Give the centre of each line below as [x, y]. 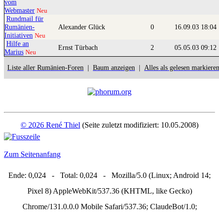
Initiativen [19, 35]
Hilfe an [18, 44]
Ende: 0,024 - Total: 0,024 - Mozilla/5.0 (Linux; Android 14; [109, 175]
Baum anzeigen [114, 68]
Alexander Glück [83, 27]
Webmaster [20, 11]
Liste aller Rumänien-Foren [45, 68]
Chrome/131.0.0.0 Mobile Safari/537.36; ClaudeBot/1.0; [109, 207]
